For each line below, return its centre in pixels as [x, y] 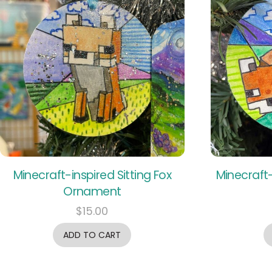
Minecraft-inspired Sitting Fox [92, 175]
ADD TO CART [92, 235]
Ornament [92, 192]
